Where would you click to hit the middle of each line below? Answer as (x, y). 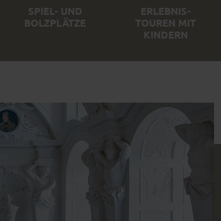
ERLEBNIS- (166, 11)
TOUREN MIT (166, 23)
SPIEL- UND (55, 11)
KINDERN (166, 35)
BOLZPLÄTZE (55, 23)
